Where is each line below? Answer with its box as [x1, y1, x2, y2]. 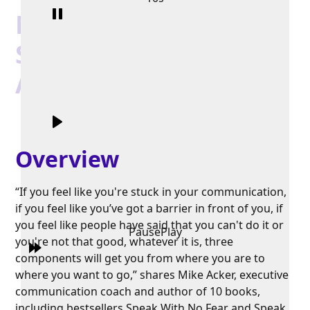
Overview [15, 144, 120, 174]
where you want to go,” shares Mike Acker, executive [15, 267, 289, 283]
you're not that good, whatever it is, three [15, 234, 234, 250]
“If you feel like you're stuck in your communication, [15, 184, 287, 200]
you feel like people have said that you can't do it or [15, 217, 284, 233]
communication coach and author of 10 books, [15, 284, 261, 300]
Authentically [15, 67, 185, 102]
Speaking [15, 37, 131, 72]
